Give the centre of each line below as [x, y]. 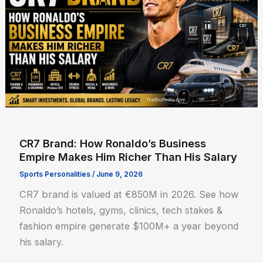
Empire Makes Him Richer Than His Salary [129, 156]
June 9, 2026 [120, 175]
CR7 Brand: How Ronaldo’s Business [113, 143]
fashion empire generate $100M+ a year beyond [129, 226]
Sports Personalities [55, 175]
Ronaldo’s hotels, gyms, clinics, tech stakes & [121, 210]
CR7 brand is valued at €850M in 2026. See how [129, 195]
